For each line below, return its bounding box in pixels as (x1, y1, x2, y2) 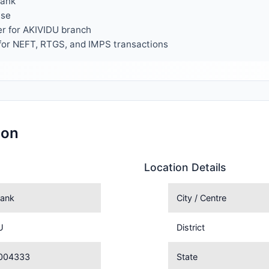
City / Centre (177, 193, 227, 203)
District (177, 222, 205, 232)
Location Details (144, 161, 226, 174)
